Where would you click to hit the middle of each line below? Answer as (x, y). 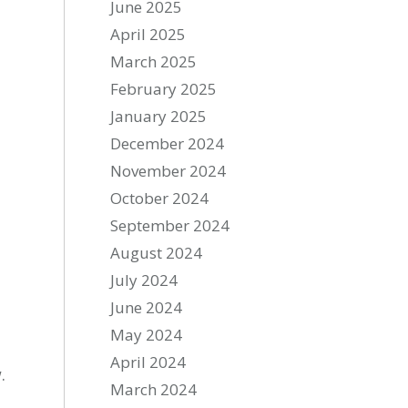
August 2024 (157, 253)
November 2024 (168, 171)
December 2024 (168, 143)
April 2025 (148, 34)
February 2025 (164, 89)
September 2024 (170, 225)
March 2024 (154, 389)
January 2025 (159, 116)
